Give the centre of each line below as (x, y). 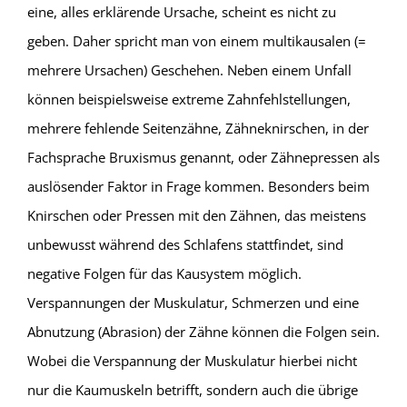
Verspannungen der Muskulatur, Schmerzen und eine (193, 303)
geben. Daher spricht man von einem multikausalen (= (196, 41)
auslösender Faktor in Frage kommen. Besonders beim (198, 187)
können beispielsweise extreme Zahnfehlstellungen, (189, 99)
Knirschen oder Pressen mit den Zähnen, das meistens (196, 216)
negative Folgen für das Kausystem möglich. (164, 274)
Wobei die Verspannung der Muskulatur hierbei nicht (192, 361)
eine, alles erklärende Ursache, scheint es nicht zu (181, 12)
